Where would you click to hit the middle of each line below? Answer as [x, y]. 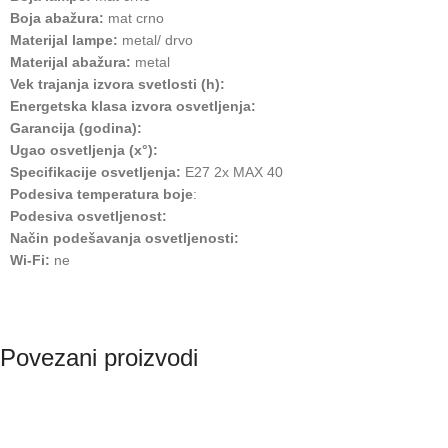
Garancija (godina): [76, 127]
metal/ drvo [157, 39]
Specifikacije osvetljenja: [95, 171]
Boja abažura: [59, 17]
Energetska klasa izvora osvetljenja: [133, 105]
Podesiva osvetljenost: [88, 215]
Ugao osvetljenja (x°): [84, 149]
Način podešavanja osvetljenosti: [124, 237]
